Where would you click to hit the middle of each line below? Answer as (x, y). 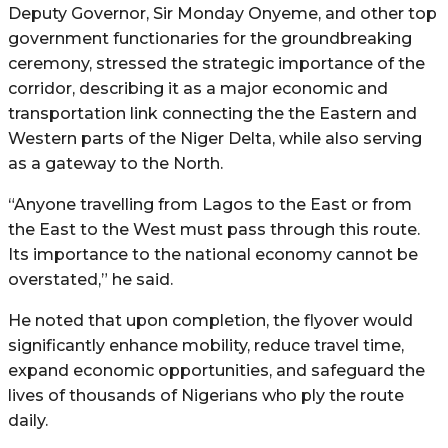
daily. (28, 420)
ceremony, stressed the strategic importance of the (216, 63)
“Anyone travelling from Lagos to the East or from (210, 204)
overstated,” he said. (90, 279)
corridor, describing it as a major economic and (198, 88)
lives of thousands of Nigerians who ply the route (206, 395)
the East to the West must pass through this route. (214, 229)
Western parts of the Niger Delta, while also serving (215, 138)
